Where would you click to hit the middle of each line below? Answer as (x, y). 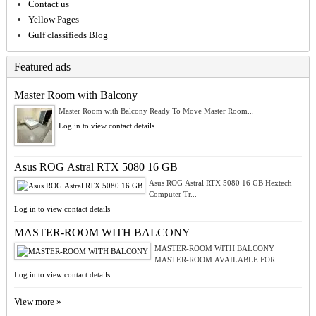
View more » (37, 302)
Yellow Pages (53, 20)
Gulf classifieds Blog (68, 35)
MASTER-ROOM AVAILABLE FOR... (218, 260)
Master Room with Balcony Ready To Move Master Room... (156, 111)
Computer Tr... (172, 194)
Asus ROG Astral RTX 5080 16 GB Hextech (220, 183)
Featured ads (42, 67)
